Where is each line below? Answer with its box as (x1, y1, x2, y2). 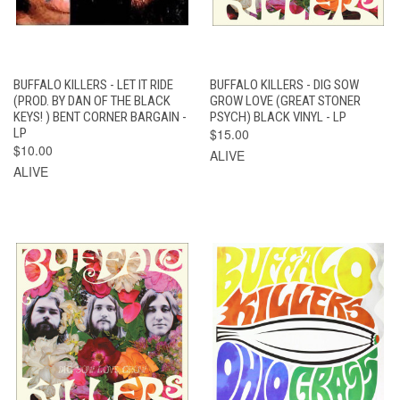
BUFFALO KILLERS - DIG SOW (209, 76, 359, 93)
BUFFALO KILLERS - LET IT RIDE (13, 76, 173, 93)
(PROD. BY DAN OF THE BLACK (13, 92, 171, 109)
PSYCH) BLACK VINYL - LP (209, 108, 346, 125)
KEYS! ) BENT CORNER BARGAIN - (13, 108, 187, 125)
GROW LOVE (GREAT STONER (209, 92, 361, 109)
